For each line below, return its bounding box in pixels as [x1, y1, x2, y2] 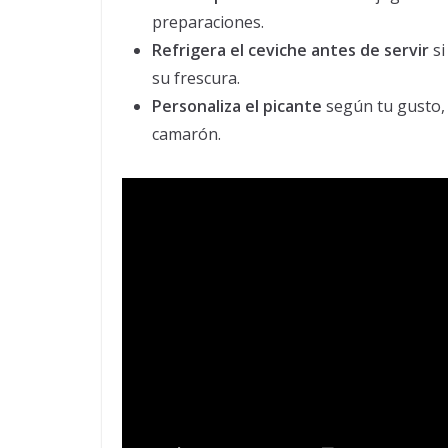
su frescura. [152, 67, 240, 90]
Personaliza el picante [152, 95, 322, 118]
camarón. [152, 123, 221, 146]
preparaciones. [152, 11, 264, 34]
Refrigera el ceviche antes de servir [152, 39, 429, 62]
